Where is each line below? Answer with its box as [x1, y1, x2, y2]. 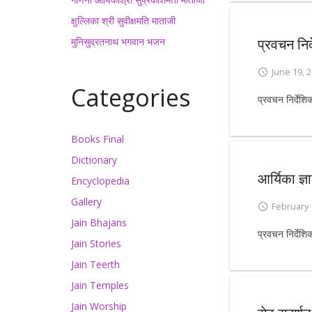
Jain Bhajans [71, 216, 127, 229]
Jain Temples [71, 279, 129, 292]
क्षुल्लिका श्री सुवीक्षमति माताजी [71, 14, 175, 27]
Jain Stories [71, 237, 121, 250]
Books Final [71, 132, 124, 146]
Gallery [71, 195, 102, 208]
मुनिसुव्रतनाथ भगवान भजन [71, 35, 165, 48]
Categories [71, 81, 191, 114]
